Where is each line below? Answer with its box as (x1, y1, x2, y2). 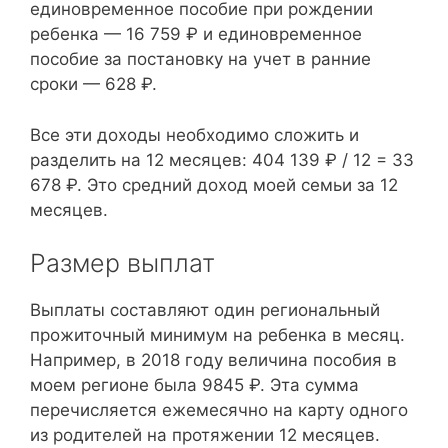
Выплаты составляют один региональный (30, 300, 380, 320)
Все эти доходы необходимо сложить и (30, 124, 359, 145)
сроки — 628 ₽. (30, 74, 157, 94)
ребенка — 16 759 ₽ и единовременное (30, 24, 362, 44)
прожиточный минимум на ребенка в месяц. (30, 325, 405, 345)
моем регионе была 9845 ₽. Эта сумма (30, 375, 359, 395)
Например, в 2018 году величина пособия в (30, 350, 397, 370)
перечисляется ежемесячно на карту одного (30, 400, 408, 420)
